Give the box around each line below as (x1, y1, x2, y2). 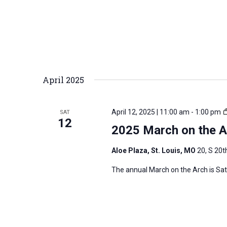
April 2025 (43, 74, 84, 85)
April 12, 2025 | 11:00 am (111, 107, 190, 116)
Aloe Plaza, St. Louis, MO (111, 146, 197, 155)
